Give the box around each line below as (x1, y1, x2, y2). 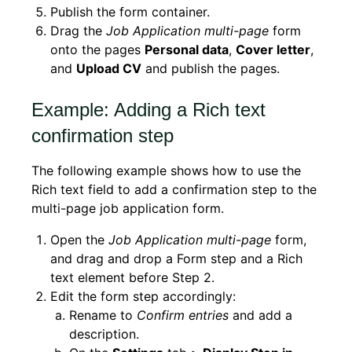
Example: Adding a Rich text (31, 99, 266, 121)
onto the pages (50, 42, 145, 58)
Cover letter (236, 42, 310, 58)
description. (69, 326, 139, 343)
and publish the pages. (141, 60, 280, 77)
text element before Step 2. (50, 269, 214, 286)
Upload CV (76, 60, 141, 77)
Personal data (145, 42, 229, 58)
